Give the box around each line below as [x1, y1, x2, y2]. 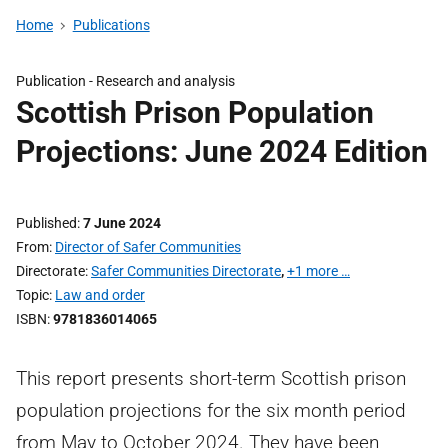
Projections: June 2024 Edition [16, 134, 428, 169]
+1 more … [287, 263, 350, 279]
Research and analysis [96, 73, 235, 89]
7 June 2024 [83, 215, 161, 231]
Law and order [55, 287, 145, 303]
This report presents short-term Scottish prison [16, 367, 406, 390]
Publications [72, 17, 150, 33]
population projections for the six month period [16, 399, 406, 422]
